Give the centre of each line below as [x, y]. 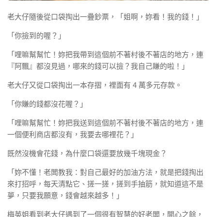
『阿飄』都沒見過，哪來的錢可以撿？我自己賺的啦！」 [98, 66]
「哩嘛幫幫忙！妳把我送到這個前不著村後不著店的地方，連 [105, 123]
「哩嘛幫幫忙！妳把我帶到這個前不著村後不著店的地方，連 [105, 55]
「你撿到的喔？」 [36, 36]
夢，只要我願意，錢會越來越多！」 [65, 196]
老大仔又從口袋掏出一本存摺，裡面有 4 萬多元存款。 [95, 85]
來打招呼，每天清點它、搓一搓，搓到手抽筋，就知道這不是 [105, 184]
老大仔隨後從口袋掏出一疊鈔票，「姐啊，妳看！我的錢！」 [105, 17]
